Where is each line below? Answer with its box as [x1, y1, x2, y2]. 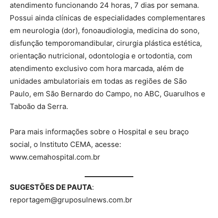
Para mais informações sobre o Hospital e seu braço [10, 127, 189, 137]
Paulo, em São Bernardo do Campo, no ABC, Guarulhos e [10, 89, 205, 99]
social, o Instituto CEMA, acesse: [10, 140, 121, 149]
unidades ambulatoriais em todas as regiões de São [10, 76, 187, 86]
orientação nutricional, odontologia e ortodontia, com [10, 51, 192, 61]
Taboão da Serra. [10, 102, 68, 111]
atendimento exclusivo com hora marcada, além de [10, 64, 184, 73]
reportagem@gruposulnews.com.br [10, 195, 132, 204]
